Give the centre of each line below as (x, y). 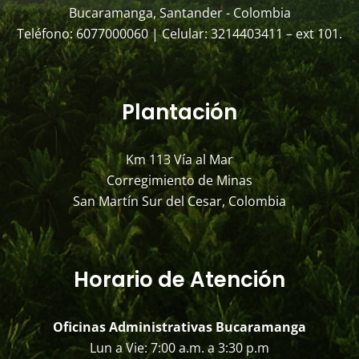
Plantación (179, 112)
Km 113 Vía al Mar (179, 159)
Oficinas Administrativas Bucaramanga (179, 327)
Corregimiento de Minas (179, 180)
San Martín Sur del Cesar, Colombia (179, 201)
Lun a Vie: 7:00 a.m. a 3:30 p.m (179, 347)
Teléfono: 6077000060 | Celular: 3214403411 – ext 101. (179, 33)
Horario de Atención (179, 279)
